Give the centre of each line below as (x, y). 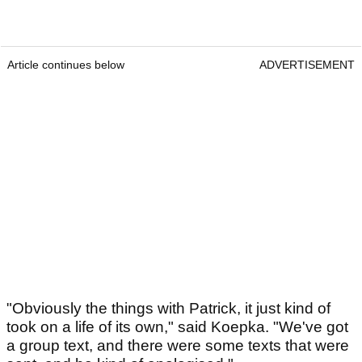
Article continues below (66, 65)
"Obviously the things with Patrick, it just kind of (168, 309)
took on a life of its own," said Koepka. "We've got (177, 327)
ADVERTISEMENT (307, 65)
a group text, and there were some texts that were (178, 346)
